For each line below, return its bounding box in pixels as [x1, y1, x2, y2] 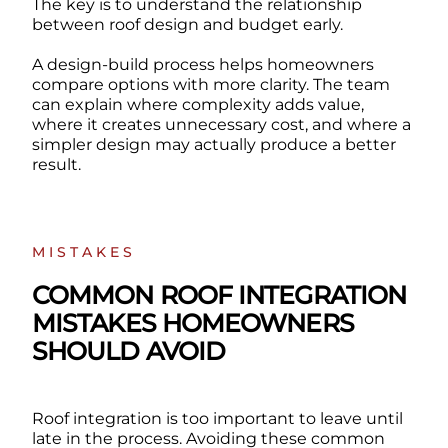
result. [31, 155, 81, 175]
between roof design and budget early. [31, 15, 343, 35]
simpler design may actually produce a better [31, 135, 396, 155]
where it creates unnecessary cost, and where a [31, 115, 411, 135]
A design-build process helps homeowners [31, 55, 374, 75]
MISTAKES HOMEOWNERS [31, 308, 354, 339]
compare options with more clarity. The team [31, 75, 390, 95]
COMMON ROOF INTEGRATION [31, 280, 407, 311]
